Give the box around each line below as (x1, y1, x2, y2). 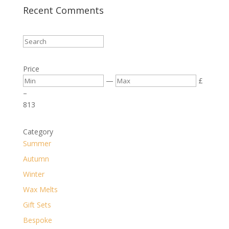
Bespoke (22, 215, 52, 225)
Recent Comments (22, 4, 104, 16)
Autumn (22, 153, 49, 164)
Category (22, 126, 53, 136)
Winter (22, 169, 44, 179)
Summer (22, 138, 51, 148)
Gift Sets (22, 199, 51, 210)
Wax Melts (22, 184, 58, 194)
